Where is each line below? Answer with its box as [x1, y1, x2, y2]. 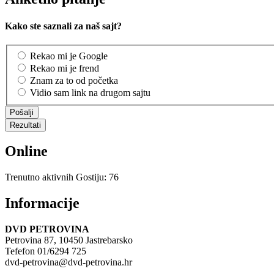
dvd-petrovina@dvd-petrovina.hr [5, 257, 132, 268]
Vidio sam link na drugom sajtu [30, 87, 150, 98]
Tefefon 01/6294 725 [5, 246, 86, 257]
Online [5, 143, 48, 160]
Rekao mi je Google [30, 50, 108, 61]
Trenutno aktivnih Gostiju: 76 [5, 172, 121, 183]
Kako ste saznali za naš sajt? [5, 20, 122, 31]
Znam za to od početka [30, 75, 118, 86]
